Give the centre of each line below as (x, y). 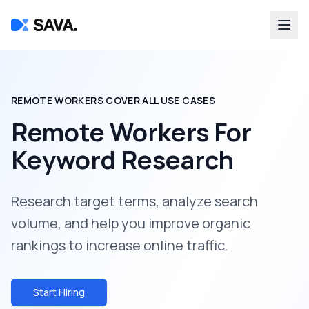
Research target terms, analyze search (134, 201)
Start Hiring (59, 292)
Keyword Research (122, 160)
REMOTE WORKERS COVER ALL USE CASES (113, 100)
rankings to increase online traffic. (120, 245)
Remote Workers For (131, 132)
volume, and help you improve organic (131, 223)
